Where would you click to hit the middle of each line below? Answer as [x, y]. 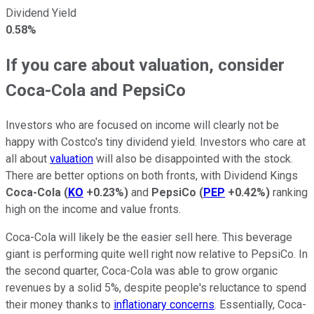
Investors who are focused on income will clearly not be [142, 125]
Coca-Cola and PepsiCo [96, 90]
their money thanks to [60, 304]
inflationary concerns [164, 304]
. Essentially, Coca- [260, 304]
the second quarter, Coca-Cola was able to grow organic [142, 271]
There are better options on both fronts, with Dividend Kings [152, 175]
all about [28, 158]
